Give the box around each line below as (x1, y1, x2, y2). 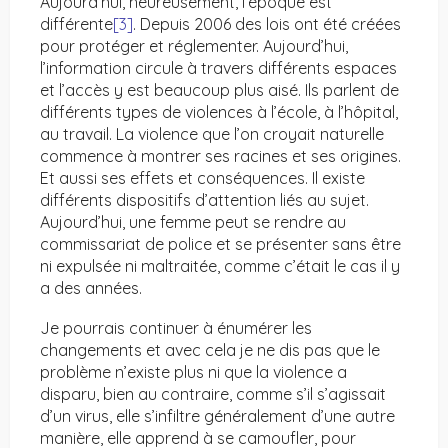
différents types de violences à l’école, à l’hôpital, (40, 102, 398, 123)
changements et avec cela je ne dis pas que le (40, 340, 380, 361)
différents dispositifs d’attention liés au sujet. (40, 190, 369, 211)
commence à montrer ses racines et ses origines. (40, 146, 401, 167)
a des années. (40, 278, 142, 299)
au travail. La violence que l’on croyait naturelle (40, 124, 384, 145)
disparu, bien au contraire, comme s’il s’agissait (40, 384, 386, 405)
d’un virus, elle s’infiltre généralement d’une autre (40, 406, 395, 427)
